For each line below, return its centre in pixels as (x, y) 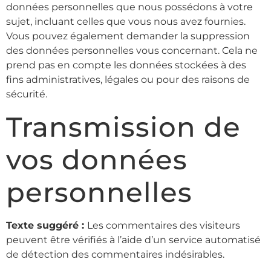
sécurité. (27, 94)
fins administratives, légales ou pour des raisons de (128, 80)
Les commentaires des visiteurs (164, 225)
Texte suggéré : (47, 225)
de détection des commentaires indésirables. (115, 254)
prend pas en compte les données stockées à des (126, 65)
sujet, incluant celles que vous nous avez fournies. (126, 22)
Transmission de (123, 126)
